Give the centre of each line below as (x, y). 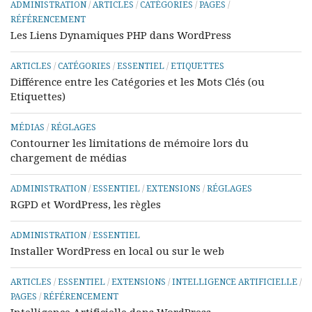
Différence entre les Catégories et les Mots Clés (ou (138, 82)
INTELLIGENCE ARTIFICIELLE (235, 282)
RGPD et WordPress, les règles (86, 205)
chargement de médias (69, 158)
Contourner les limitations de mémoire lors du (130, 143)
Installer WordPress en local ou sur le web (117, 251)
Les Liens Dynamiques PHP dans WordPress (121, 36)
